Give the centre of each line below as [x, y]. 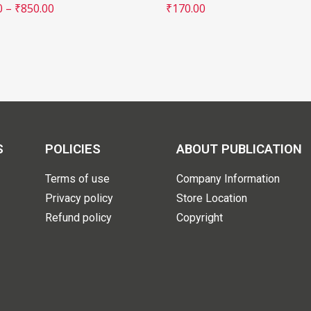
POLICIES [73, 149]
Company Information [228, 179]
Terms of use [77, 179]
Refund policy [78, 218]
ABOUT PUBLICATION [239, 149]
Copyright [200, 218]
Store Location [212, 198]
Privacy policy [79, 198]
